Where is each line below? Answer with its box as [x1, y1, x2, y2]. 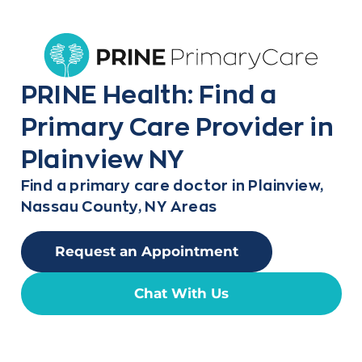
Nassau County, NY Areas [20, 198, 217, 214]
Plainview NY [20, 145, 184, 172]
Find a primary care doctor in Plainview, [20, 177, 324, 193]
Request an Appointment [54, 242, 238, 259]
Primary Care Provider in [20, 112, 335, 140]
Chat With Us [133, 284, 229, 301]
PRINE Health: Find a [20, 80, 277, 107]
